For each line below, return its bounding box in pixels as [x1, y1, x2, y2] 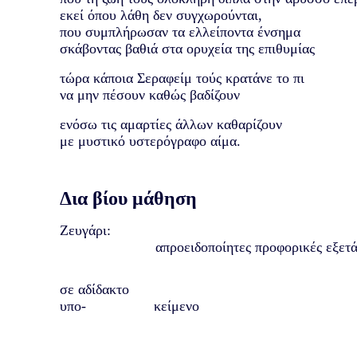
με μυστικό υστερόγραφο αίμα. [59, 132, 241, 149]
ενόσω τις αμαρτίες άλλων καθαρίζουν [59, 116, 282, 132]
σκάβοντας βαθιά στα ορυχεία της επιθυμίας [59, 40, 315, 57]
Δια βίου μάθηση [59, 187, 197, 209]
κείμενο [153, 297, 199, 314]
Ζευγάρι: [59, 222, 111, 238]
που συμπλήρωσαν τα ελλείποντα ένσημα [59, 23, 300, 40]
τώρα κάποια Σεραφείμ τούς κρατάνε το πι [59, 69, 304, 86]
